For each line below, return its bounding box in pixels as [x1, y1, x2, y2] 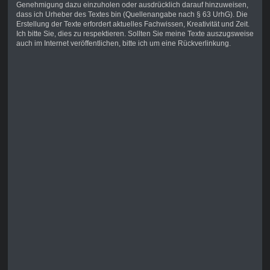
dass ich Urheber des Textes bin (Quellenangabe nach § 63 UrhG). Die [16, 10, 248, 19]
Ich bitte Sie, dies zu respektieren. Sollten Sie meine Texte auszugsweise [16, 30, 254, 39]
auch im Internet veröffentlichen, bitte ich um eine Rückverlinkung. [16, 39, 231, 48]
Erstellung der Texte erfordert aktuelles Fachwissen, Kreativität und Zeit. [16, 20, 250, 29]
